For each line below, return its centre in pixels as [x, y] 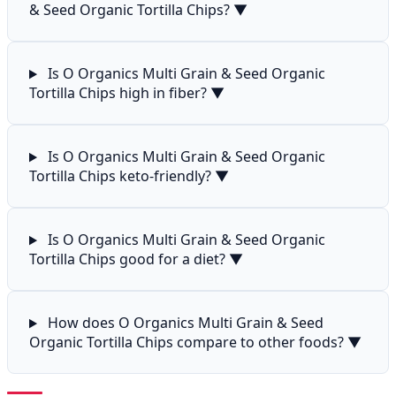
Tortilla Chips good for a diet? [129, 259]
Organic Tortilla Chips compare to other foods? [188, 343]
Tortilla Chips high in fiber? [120, 93]
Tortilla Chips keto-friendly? [122, 176]
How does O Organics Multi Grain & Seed [183, 323]
